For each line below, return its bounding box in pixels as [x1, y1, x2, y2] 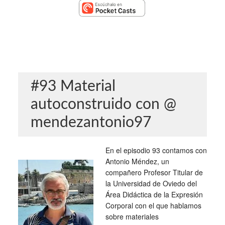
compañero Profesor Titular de [105, 167, 203, 177]
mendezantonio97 [30, 115, 151, 130]
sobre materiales [105, 211, 159, 221]
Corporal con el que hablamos [105, 200, 201, 210]
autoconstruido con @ [30, 96, 176, 112]
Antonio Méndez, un [105, 156, 169, 166]
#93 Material [30, 78, 116, 94]
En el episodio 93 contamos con [105, 145, 207, 155]
